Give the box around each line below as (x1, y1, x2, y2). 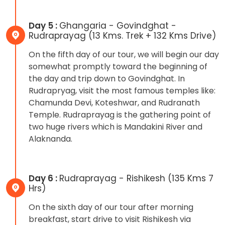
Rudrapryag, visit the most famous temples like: (29, 84, 215, 96)
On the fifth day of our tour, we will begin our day (29, 48, 219, 60)
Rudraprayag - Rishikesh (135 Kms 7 (59, 172, 213, 184)
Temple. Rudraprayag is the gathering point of (29, 108, 211, 121)
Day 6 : (29, 172, 59, 184)
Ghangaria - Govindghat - (59, 19, 176, 32)
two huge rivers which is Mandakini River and (29, 121, 202, 133)
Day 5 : (29, 19, 59, 32)
